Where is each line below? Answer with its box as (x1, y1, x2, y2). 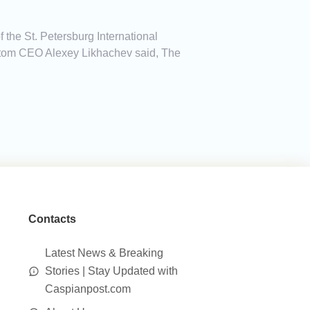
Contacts (28, 213, 76, 226)
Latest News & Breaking (44, 247, 163, 259)
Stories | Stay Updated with (44, 265, 178, 277)
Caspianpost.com (44, 283, 131, 295)
